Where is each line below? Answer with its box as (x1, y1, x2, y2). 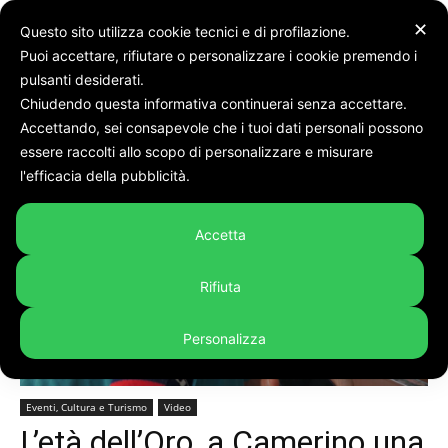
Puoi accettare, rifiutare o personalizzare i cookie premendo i (20, 47, 417, 64)
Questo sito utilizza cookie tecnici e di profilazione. (20, 23, 354, 40)
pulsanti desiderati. (20, 71, 148, 88)
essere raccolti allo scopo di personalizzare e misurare (20, 143, 373, 160)
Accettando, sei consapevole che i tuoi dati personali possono (20, 119, 423, 136)
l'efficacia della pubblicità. (20, 167, 194, 184)
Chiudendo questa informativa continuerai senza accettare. (20, 95, 411, 112)
